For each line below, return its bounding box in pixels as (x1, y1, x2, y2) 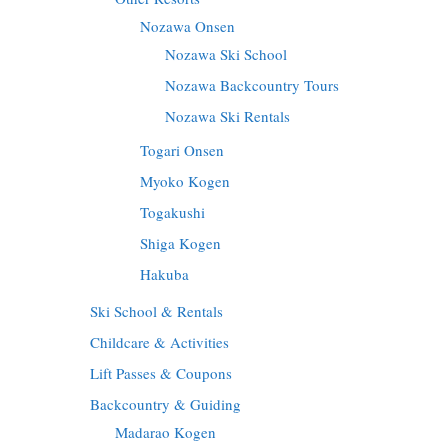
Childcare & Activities (90, 332, 229, 353)
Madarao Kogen (115, 422, 216, 443)
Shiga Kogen (140, 233, 221, 254)
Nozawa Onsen (140, 16, 235, 37)
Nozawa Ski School (165, 44, 287, 65)
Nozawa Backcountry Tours (165, 75, 339, 96)
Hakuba (140, 264, 189, 285)
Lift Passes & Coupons (90, 363, 232, 384)
